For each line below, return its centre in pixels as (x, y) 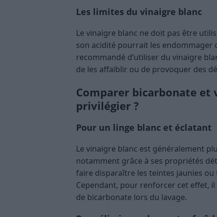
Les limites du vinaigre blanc (139, 11)
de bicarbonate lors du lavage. (132, 197)
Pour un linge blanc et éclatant (144, 127)
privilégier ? (108, 105)
